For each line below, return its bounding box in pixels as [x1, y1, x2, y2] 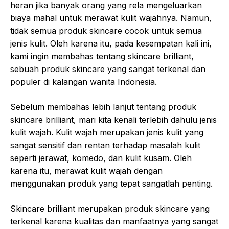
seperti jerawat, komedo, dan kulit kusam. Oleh [10, 153, 192, 163]
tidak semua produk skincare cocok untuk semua [10, 26, 202, 36]
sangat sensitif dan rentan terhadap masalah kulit [10, 140, 200, 150]
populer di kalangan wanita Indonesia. [10, 77, 157, 87]
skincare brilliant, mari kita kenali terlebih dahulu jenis [10, 114, 217, 125]
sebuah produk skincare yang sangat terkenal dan [10, 64, 205, 74]
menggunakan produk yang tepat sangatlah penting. [10, 178, 213, 189]
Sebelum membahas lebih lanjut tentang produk [10, 102, 196, 112]
